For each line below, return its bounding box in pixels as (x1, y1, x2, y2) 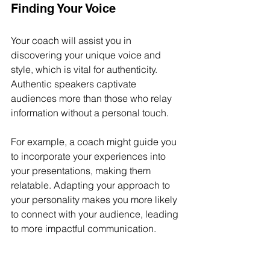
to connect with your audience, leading (11, 208, 181, 221)
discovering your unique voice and (11, 49, 163, 61)
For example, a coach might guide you (11, 136, 179, 148)
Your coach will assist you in (11, 34, 134, 47)
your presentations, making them (11, 165, 153, 177)
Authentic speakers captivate (11, 78, 139, 90)
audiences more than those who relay (11, 92, 174, 105)
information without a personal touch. (11, 107, 171, 119)
